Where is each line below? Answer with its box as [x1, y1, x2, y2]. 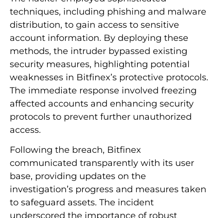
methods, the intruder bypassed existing [10, 45, 187, 56]
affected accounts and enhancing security [10, 98, 194, 109]
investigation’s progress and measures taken [10, 184, 206, 195]
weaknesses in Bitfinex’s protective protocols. [10, 72, 208, 83]
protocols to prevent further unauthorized [10, 111, 192, 122]
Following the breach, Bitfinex [10, 145, 141, 156]
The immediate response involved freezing [10, 85, 197, 96]
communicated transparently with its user [10, 158, 194, 169]
